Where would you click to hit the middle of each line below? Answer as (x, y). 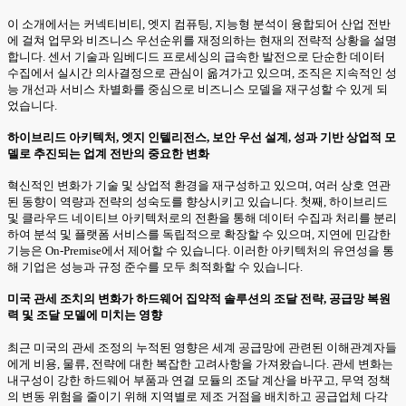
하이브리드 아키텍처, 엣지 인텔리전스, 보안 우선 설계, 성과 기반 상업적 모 (202, 137)
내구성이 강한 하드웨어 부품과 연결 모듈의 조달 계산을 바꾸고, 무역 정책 (199, 380)
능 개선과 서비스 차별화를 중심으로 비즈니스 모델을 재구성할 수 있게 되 (198, 89)
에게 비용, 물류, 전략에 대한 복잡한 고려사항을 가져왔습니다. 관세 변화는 (200, 363)
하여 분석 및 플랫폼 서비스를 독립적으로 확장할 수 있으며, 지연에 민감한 (199, 235)
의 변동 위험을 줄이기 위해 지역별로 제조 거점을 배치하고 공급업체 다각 (198, 396)
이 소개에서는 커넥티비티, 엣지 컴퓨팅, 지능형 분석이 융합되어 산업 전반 (199, 24)
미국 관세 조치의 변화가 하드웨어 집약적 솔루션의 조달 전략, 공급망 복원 (199, 299)
